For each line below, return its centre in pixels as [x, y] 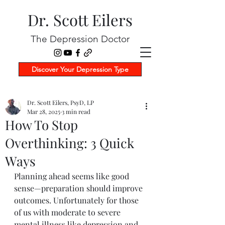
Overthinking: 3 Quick [70, 143]
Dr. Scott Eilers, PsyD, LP [61, 102]
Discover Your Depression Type [80, 69]
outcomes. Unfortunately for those [77, 200]
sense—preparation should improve [79, 188]
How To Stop [41, 125]
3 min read [76, 111]
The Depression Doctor [80, 39]
